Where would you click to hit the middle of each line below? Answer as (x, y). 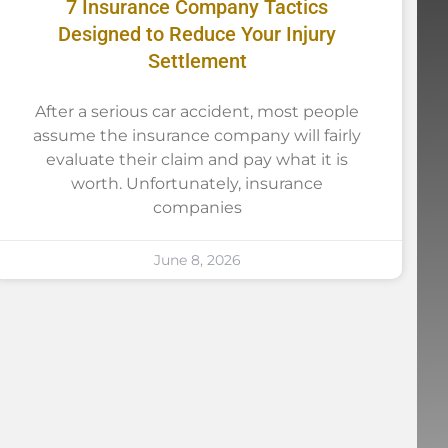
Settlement (197, 60)
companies (197, 207)
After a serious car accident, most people (197, 111)
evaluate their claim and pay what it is (197, 159)
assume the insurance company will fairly (197, 135)
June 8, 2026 (197, 259)
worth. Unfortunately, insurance (197, 183)
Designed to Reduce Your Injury (197, 33)
